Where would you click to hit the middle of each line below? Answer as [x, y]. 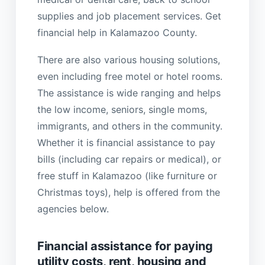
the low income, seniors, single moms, [122, 110]
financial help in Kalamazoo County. [117, 32]
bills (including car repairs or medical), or [129, 159]
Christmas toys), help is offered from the [128, 193]
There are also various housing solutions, [128, 60]
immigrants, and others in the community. [130, 126]
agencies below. [73, 209]
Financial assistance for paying [125, 246]
